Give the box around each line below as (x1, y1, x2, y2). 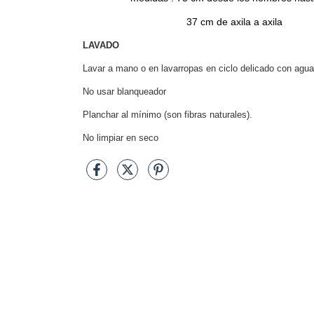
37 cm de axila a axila (83, 16, 282, 28)
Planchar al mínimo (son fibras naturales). (83, 109, 252, 121)
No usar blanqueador (83, 86, 166, 97)
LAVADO (83, 40, 119, 51)
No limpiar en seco (83, 132, 158, 144)
